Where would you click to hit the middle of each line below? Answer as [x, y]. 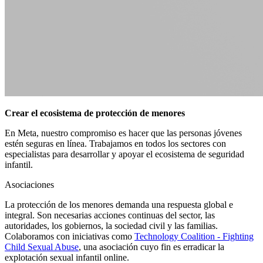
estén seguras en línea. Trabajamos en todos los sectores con [115, 144]
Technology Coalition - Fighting [194, 236]
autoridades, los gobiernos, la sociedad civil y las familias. [111, 226]
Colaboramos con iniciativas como [70, 236]
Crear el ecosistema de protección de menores [95, 113]
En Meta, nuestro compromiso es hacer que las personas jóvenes [123, 133]
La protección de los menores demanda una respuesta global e [119, 205]
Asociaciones [29, 185]
